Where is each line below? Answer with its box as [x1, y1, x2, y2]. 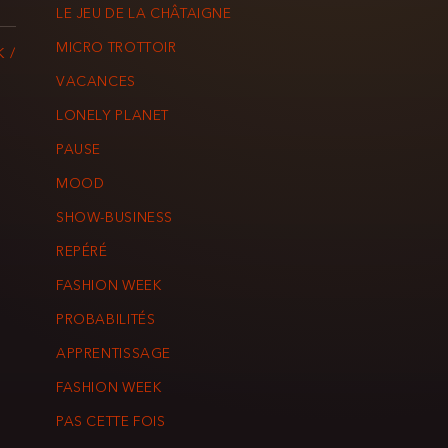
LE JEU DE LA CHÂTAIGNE [56, 8, 232, 22]
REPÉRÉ [56, 246, 108, 260]
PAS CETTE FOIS [56, 416, 166, 430]
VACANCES [56, 76, 136, 90]
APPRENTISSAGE [56, 348, 172, 362]
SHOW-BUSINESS [56, 212, 174, 226]
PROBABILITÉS [56, 314, 156, 328]
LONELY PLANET [56, 110, 170, 124]
